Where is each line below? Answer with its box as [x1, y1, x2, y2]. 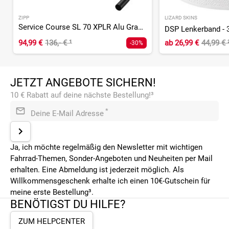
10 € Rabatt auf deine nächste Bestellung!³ [10, 90, 154, 100]
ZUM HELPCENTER [18, 216, 85, 226]
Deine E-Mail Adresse [31, 108, 104, 118]
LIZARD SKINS [164, 14, 197, 20]
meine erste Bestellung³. [10, 187, 94, 197]
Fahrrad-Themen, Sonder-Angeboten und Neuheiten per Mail [10, 153, 213, 163]
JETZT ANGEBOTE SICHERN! [10, 76, 156, 89]
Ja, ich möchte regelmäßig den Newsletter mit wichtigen [10, 142, 202, 152]
